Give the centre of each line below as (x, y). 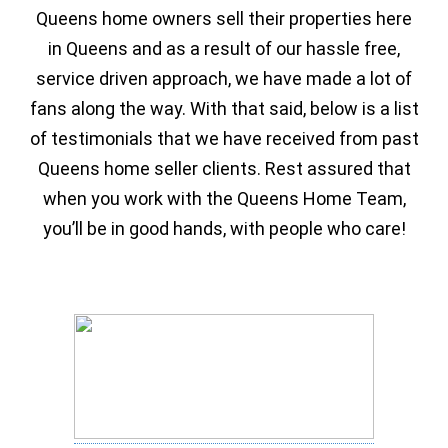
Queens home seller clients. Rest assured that (224, 168)
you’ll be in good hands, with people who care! (224, 228)
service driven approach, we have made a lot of (224, 78)
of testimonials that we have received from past (224, 138)
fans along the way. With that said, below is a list (224, 108)
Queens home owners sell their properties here (224, 18)
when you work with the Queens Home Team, (224, 198)
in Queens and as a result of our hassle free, (224, 48)
